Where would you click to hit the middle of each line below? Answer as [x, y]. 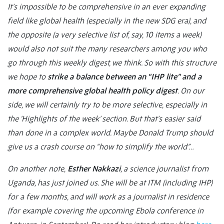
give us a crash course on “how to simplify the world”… [101, 147]
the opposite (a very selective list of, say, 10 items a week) [104, 35]
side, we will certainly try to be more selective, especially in [107, 105]
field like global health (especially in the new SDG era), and [107, 21]
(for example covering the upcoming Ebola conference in [105, 211]
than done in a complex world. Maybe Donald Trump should [110, 133]
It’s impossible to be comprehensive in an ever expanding [106, 7]
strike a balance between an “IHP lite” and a [124, 77]
